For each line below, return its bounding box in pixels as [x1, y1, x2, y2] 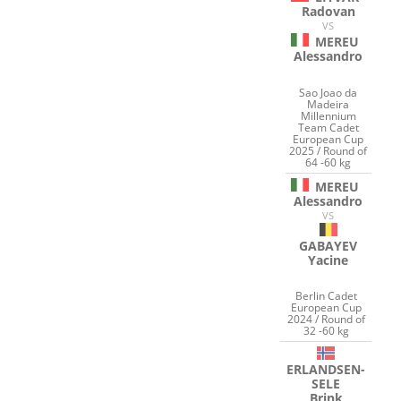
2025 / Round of [289, 142, 368, 158]
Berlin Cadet [294, 288, 357, 304]
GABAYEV [299, 236, 358, 254]
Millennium [300, 107, 356, 124]
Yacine [308, 251, 349, 269]
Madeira [307, 96, 350, 112]
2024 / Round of [286, 311, 365, 328]
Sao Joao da [299, 84, 358, 100]
